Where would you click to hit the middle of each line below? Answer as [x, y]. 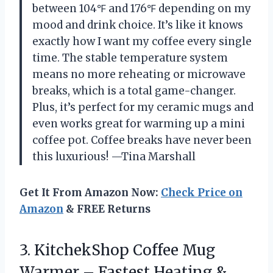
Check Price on [202, 193]
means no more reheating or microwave [139, 75]
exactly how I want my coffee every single [142, 42]
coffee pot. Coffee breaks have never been [142, 140]
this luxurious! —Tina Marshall [114, 157]
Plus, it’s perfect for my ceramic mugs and [143, 108]
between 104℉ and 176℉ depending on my [142, 9]
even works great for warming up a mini [139, 124]
